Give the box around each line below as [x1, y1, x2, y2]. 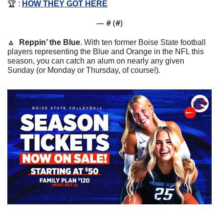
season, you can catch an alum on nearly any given [7, 56, 184, 65]
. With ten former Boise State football [80, 38, 206, 46]
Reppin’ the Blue [19, 38, 80, 46]
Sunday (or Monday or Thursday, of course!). [7, 66, 162, 74]
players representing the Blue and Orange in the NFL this [7, 47, 204, 56]
